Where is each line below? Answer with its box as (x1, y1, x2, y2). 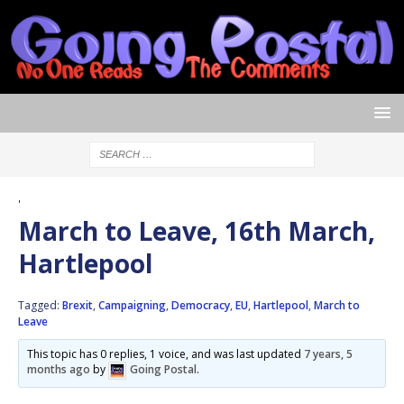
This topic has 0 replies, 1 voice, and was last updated (27, 345, 305, 362)
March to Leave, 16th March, (18, 213, 375, 248)
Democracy (171, 297, 230, 313)
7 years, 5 (304, 345, 353, 362)
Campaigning (98, 297, 166, 313)
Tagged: (18, 297, 62, 313)
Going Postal (130, 361, 197, 377)
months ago (27, 361, 91, 377)
